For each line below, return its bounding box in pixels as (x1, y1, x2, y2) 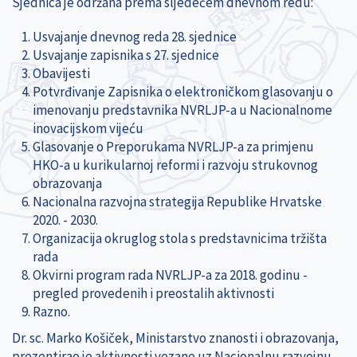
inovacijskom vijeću (32, 119, 143, 137)
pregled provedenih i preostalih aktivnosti (32, 284, 274, 302)
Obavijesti (32, 64, 90, 82)
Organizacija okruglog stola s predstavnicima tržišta (32, 229, 327, 247)
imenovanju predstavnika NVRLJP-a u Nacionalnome (32, 100, 332, 119)
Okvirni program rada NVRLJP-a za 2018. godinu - (32, 265, 308, 284)
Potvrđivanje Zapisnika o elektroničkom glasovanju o (32, 82, 333, 100)
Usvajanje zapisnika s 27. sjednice (32, 45, 219, 64)
